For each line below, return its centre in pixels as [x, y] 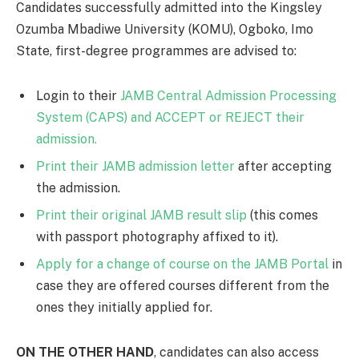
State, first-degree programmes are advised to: [156, 51]
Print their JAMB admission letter [135, 166]
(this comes [282, 215]
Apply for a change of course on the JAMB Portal [182, 264]
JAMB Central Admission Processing [228, 95]
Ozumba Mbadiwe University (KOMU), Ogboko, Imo [165, 30]
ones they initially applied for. [124, 307]
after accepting [283, 166]
